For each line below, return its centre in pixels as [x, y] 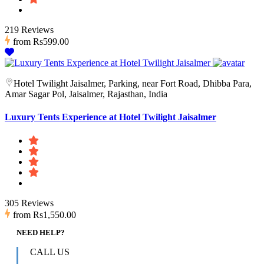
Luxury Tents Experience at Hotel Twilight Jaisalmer [110, 117]
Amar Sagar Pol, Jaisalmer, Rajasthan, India [86, 94]
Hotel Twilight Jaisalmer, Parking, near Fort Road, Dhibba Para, [133, 84]
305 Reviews [29, 203]
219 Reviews [29, 30]
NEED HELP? [41, 232]
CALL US [50, 252]
